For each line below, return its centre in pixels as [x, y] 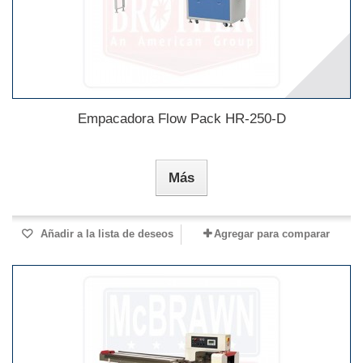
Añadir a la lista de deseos [105, 234]
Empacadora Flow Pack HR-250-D [181, 119]
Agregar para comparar [271, 234]
